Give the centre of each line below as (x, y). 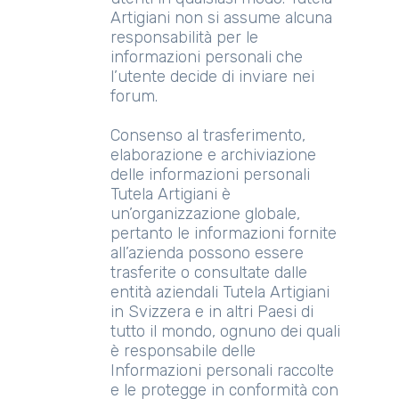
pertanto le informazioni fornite (224, 233)
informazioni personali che (207, 57)
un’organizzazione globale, (205, 214)
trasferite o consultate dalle (209, 273)
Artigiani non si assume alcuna (221, 18)
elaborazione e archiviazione (213, 155)
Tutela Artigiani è (171, 194)
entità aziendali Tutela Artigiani (220, 292)
